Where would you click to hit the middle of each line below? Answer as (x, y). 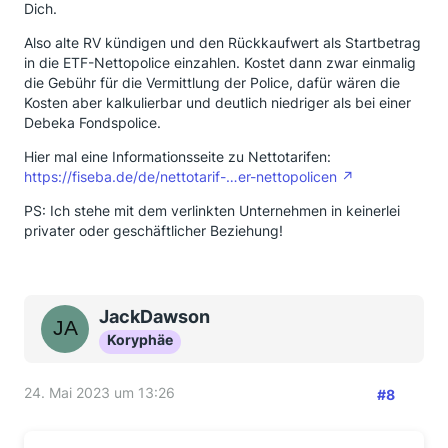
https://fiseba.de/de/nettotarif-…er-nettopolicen (180, 176)
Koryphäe (140, 339)
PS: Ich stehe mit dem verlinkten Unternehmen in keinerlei (212, 210)
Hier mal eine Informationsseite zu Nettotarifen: (177, 156)
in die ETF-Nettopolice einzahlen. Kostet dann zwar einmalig (220, 62)
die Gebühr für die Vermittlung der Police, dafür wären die (212, 82)
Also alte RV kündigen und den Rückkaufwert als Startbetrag (222, 42)
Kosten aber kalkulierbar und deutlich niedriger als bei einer (217, 102)
